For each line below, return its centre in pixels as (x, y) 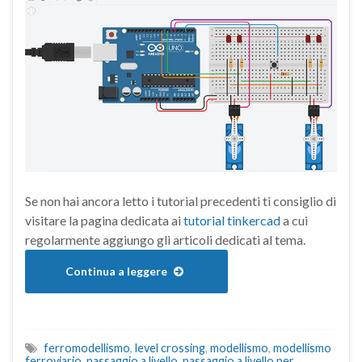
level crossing (170, 348)
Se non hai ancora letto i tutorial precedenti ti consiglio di (181, 201)
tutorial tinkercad (232, 221)
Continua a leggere (118, 271)
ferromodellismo (87, 348)
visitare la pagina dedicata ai (104, 221)
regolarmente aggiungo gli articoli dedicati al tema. (165, 240)
